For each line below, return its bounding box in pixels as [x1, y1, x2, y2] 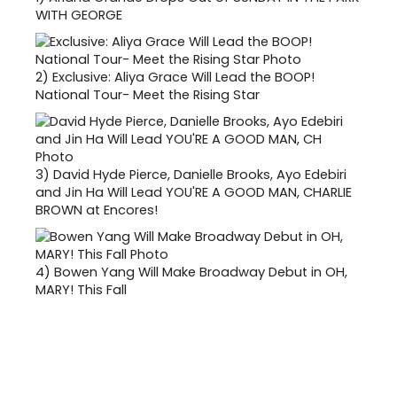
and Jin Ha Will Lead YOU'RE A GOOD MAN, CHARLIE [35, 183, 352, 201]
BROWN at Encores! [35, 200, 158, 219]
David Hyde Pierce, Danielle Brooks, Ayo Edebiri [53, 165, 346, 183]
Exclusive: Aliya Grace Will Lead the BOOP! [52, 67, 315, 86]
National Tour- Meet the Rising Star [35, 85, 260, 104]
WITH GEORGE [35, 5, 122, 24]
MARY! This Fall [35, 280, 127, 299]
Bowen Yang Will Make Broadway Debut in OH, [54, 262, 347, 281]
